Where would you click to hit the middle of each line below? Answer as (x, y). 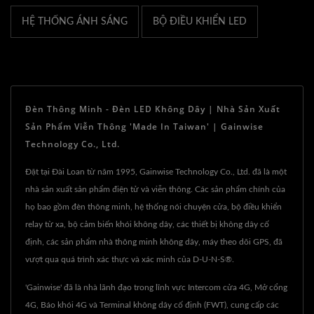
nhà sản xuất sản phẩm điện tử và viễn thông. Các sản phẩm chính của (155, 189)
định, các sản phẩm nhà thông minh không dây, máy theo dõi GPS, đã (154, 241)
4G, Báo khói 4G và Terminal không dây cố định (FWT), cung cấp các (152, 305)
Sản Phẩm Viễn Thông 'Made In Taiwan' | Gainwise (144, 126)
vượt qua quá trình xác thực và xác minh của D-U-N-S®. (130, 259)
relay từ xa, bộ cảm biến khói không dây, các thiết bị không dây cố (147, 224)
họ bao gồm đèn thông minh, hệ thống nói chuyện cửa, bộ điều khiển (153, 206)
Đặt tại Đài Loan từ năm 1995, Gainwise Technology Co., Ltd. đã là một (156, 171)
